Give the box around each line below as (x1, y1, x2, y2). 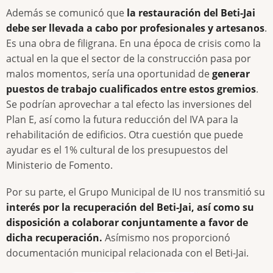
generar (212, 66, 250, 80)
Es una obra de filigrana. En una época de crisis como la (6, 36, 261, 50)
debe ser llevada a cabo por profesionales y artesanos (6, 21, 264, 35)
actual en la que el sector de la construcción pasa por (6, 51, 251, 65)
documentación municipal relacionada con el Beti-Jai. (6, 246, 249, 260)
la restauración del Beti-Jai (127, 5, 255, 19)
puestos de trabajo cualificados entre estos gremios (6, 82, 256, 96)
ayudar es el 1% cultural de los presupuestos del (6, 143, 228, 157)
